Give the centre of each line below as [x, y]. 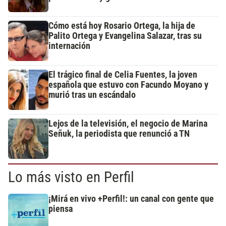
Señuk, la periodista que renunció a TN [119, 134]
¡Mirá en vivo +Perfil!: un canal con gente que [131, 199]
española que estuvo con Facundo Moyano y [128, 85]
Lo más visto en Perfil [71, 177]
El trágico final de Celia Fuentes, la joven [123, 75]
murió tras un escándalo [92, 95]
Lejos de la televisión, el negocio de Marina [128, 124]
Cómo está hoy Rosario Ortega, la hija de [122, 26]
